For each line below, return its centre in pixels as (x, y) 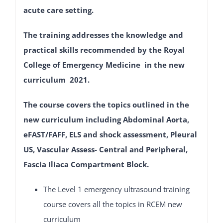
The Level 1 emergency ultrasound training (116, 189)
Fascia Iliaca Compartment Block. (86, 164)
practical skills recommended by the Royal (104, 50)
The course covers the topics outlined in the (106, 104)
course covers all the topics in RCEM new (112, 204)
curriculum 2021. (56, 79)
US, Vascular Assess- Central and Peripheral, (105, 149)
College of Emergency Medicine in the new (104, 64)
